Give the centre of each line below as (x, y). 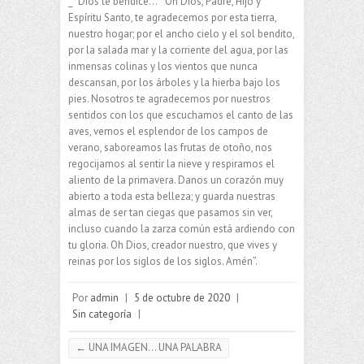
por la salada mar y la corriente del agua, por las (178, 50)
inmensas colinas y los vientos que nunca (163, 67)
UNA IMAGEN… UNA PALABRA (154, 348)
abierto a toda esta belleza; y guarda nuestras (172, 197)
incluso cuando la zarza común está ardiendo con (182, 229)
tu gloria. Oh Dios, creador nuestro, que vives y (173, 245)
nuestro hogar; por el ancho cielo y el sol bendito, (181, 34)
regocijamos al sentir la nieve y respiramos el (171, 164)
